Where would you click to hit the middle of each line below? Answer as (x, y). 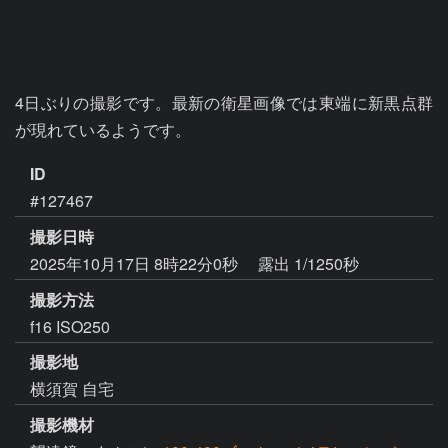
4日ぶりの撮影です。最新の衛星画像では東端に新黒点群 (224, 102)
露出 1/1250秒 (308, 263)
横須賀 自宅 (72, 389)
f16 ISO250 (70, 326)
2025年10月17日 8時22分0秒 (136, 263)
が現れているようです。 (103, 129)
